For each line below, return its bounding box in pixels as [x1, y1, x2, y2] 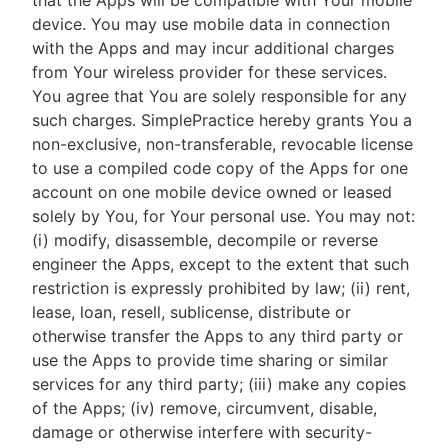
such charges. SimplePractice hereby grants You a [32, 110, 412, 130]
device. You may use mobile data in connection [32, 14, 390, 34]
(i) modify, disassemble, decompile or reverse [32, 230, 378, 250]
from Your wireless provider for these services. [32, 62, 387, 82]
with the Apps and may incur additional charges [32, 38, 394, 58]
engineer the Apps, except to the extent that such [32, 254, 409, 274]
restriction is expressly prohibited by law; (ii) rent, [32, 278, 410, 298]
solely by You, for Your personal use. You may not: [32, 206, 415, 226]
